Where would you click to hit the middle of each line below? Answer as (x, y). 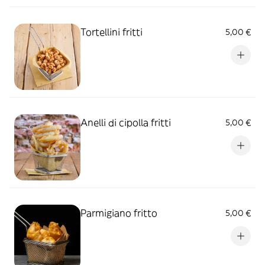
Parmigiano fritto (119, 213)
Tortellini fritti (112, 32)
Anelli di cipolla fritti (126, 122)
